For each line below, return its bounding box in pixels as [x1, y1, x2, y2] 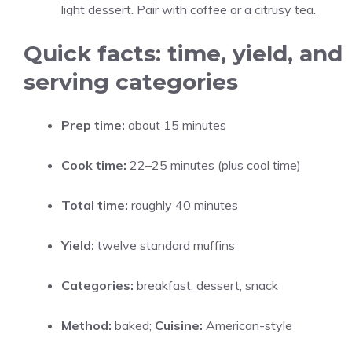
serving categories [24, 68, 238, 95]
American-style [203, 317, 292, 333]
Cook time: [61, 157, 126, 173]
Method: [61, 317, 112, 333]
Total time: [61, 197, 128, 213]
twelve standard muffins [94, 237, 235, 253]
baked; [112, 317, 155, 333]
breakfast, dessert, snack [134, 277, 278, 293]
